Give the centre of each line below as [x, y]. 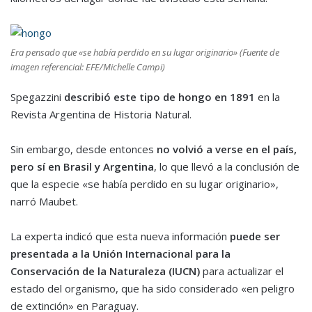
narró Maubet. [44, 202]
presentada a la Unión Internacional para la [120, 254]
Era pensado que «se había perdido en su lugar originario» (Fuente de [145, 53]
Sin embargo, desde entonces [84, 149]
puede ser [255, 236]
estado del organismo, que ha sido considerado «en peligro [153, 289]
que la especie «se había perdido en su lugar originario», [145, 184]
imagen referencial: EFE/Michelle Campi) [88, 67]
